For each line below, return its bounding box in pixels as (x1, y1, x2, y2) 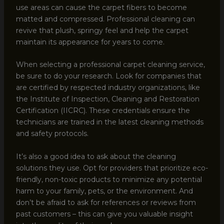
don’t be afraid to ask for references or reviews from (15, 197, 196, 207)
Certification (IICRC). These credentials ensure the (15, 106, 190, 115)
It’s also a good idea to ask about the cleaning (15, 151, 176, 161)
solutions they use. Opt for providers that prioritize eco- (15, 163, 208, 172)
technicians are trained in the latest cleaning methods (15, 117, 203, 127)
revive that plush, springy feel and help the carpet (15, 25, 188, 35)
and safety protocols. (15, 129, 88, 138)
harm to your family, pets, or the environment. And (15, 186, 193, 195)
